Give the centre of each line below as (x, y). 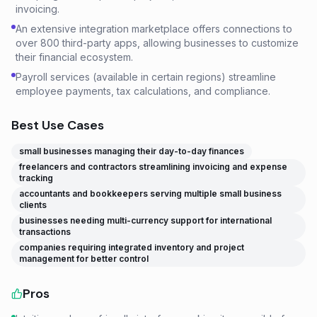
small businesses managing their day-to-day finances (132, 151)
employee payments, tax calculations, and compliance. (143, 91)
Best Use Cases (58, 125)
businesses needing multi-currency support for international (145, 220)
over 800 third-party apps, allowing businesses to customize (157, 43)
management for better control (84, 259)
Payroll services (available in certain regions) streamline (146, 77)
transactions (45, 232)
